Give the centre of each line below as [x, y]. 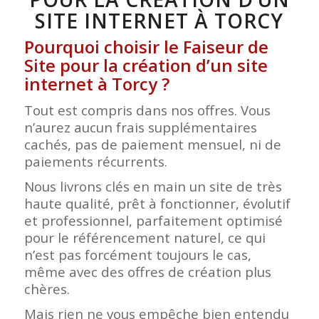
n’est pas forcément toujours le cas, [137, 254]
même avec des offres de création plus [147, 271]
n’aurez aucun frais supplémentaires [140, 127]
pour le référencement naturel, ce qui [145, 237]
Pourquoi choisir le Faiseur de [146, 46]
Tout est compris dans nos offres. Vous [147, 110]
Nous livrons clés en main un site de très [153, 186]
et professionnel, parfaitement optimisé [153, 220]
